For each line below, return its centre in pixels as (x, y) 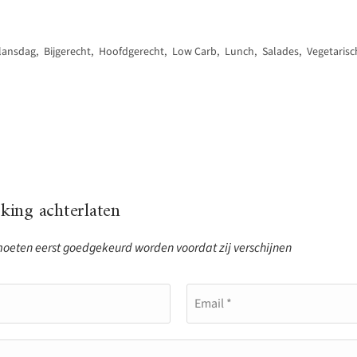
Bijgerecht (67, 52)
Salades (280, 52)
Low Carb (194, 52)
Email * (213, 304)
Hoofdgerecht (131, 52)
